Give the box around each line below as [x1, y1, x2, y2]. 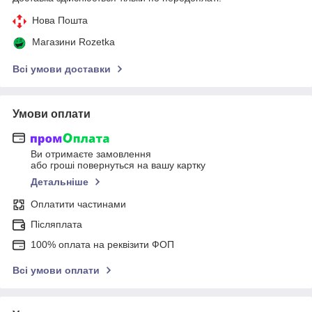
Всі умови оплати [13, 265, 100, 276]
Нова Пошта [32, 14, 88, 26]
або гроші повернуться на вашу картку [31, 159, 205, 171]
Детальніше [31, 176, 88, 188]
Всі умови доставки [13, 63, 111, 75]
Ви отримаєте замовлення [31, 148, 151, 160]
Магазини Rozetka [32, 36, 115, 47]
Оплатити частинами [31, 198, 126, 210]
